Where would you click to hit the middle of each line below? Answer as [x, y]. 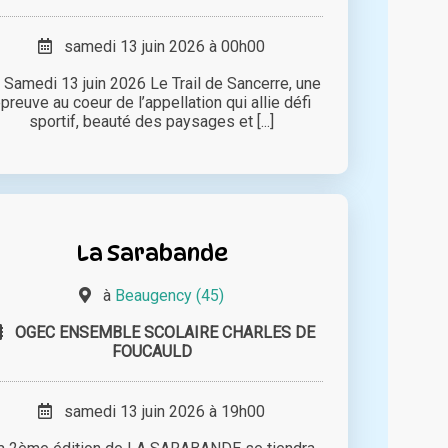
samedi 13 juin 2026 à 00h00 [159, 47]
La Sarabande [151, 253]
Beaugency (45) [170, 296]
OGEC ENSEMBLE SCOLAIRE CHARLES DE [164, 333]
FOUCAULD [151, 352]
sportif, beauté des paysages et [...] [152, 122]
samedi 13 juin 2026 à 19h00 [159, 412]
